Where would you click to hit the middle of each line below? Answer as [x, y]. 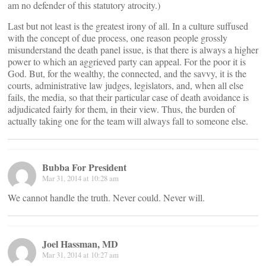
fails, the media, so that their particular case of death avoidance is [128, 97]
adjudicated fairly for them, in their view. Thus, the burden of [121, 109]
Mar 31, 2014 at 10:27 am [80, 255]
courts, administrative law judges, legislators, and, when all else [126, 85]
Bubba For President [84, 167]
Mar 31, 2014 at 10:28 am [80, 178]
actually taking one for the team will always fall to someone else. [128, 121]
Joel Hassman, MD [80, 244]
